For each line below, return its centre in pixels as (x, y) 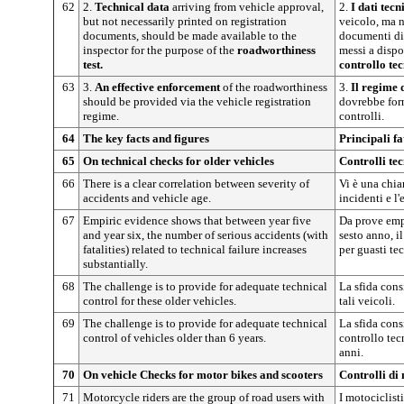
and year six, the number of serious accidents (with (206, 234)
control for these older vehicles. (160, 300)
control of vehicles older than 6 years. (174, 337)
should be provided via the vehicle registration (197, 101)
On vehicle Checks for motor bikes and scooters (203, 374)
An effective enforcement (159, 87)
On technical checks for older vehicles (179, 161)
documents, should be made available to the (190, 35)
